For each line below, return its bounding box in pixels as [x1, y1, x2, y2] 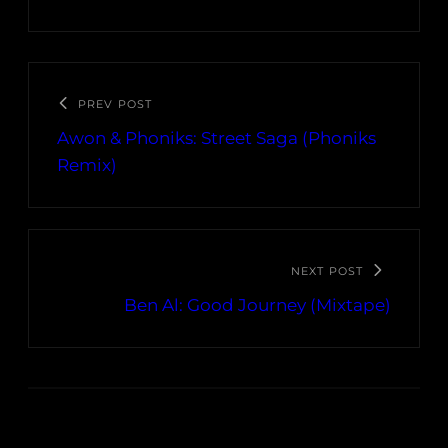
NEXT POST [291, 264, 363, 279]
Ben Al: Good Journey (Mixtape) [124, 295, 391, 316]
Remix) [57, 155, 117, 176]
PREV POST [78, 97, 152, 112]
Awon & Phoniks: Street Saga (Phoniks [57, 128, 376, 149]
